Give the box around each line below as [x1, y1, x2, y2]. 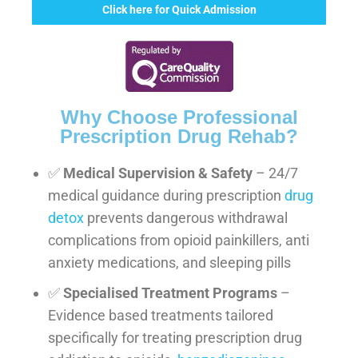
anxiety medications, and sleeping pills [48, 254, 291, 272]
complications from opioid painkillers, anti [48, 232, 309, 249]
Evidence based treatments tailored [48, 307, 273, 324]
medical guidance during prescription [48, 187, 284, 205]
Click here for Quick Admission [101, 3, 257, 17]
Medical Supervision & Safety [63, 165, 253, 182]
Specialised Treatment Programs [63, 284, 277, 302]
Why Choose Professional [60, 106, 298, 129]
